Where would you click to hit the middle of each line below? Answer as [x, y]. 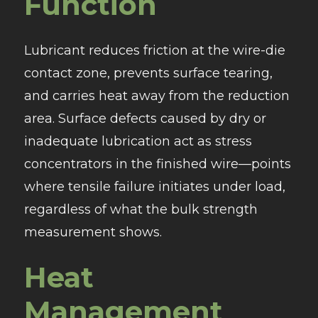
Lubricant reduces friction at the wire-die [154, 51]
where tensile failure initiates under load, [154, 187]
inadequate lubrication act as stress [138, 142]
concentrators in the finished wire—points [157, 164]
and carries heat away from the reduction [157, 96]
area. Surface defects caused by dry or [145, 119]
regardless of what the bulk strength [141, 210]
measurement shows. [93, 232]
